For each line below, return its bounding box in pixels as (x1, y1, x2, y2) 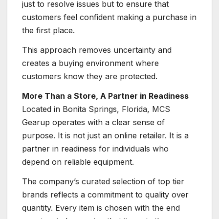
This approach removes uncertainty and (22, 44, 172, 55)
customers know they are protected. (22, 71, 157, 81)
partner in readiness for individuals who (22, 143, 169, 153)
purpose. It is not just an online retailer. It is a (22, 130, 189, 140)
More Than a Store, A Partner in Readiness (22, 90, 189, 101)
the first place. (22, 25, 75, 36)
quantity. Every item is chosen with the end (22, 202, 180, 213)
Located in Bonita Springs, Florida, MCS (22, 104, 170, 114)
